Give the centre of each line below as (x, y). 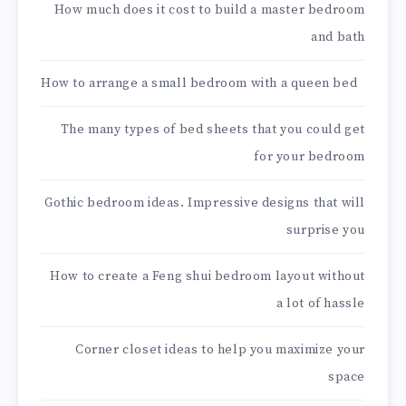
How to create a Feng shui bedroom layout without (208, 277)
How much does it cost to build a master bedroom (209, 10)
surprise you (325, 231)
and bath (338, 38)
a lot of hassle (321, 304)
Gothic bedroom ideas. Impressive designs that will (204, 203)
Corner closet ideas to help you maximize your (220, 350)
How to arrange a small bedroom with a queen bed (199, 84)
